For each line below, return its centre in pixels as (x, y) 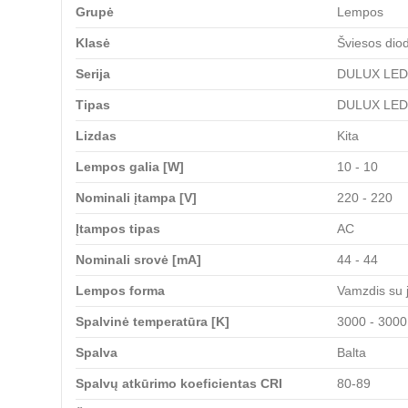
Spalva (97, 352)
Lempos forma (120, 290)
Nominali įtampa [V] (136, 197)
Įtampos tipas (118, 228)
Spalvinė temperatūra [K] (153, 321)
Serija (93, 73)
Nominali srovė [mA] (138, 259)
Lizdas (96, 135)
